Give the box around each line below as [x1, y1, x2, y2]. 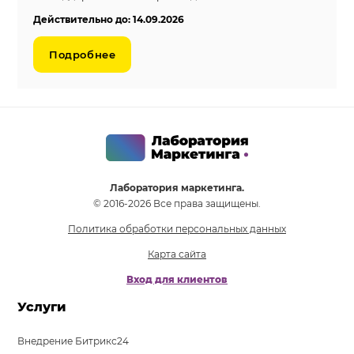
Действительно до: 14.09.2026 [33, 13, 185, 25]
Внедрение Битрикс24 [17, 334, 130, 347]
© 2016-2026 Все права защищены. [93, 197, 261, 209]
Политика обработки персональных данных [68, 222, 286, 235]
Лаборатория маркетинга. [110, 181, 244, 194]
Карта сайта [148, 247, 206, 260]
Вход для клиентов [126, 273, 228, 285]
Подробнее [49, 47, 116, 61]
